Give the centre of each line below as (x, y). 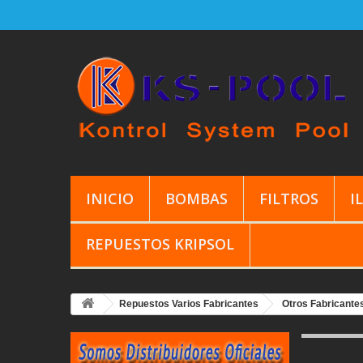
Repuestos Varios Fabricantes (189, 304)
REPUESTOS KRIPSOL (160, 244)
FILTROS (289, 199)
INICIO (110, 199)
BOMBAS (196, 199)
